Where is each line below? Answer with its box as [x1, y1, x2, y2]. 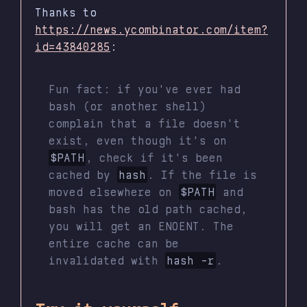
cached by [49, 168, 117, 182]
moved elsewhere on [49, 185, 179, 199]
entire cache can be [49, 236, 179, 251]
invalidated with [49, 254, 165, 268]
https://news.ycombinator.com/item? [35, 23, 268, 37]
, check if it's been [86, 151, 223, 165]
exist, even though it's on [49, 134, 227, 148]
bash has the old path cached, [49, 202, 247, 217]
